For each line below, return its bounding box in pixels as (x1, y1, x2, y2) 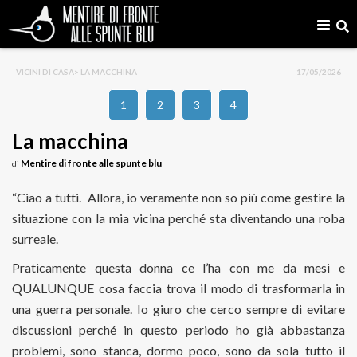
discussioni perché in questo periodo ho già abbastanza (12, 322, 345, 337)
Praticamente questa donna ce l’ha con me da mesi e (12, 260, 345, 275)
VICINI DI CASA (16, 67, 74, 76)
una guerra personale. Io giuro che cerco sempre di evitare (12, 301, 345, 316)
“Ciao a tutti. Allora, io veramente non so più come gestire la (12, 190, 345, 205)
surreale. (12, 231, 58, 246)
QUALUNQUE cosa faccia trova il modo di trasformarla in (12, 280, 345, 296)
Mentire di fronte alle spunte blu (21, 157, 162, 169)
